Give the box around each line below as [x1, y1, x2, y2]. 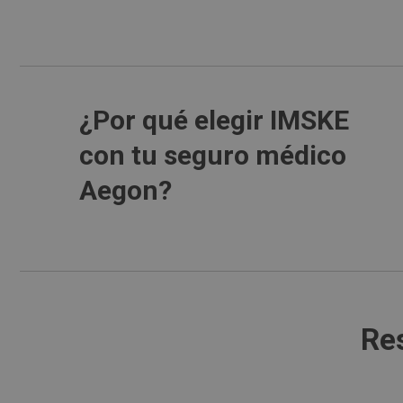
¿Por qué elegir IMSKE [79, 104, 350, 136]
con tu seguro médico [79, 139, 347, 171]
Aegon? [79, 175, 173, 206]
